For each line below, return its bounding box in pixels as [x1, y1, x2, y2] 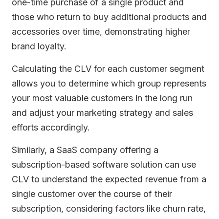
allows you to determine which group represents [12, 78, 206, 88]
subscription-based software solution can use [12, 159, 196, 170]
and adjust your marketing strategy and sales [12, 108, 193, 118]
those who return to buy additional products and [12, 12, 207, 22]
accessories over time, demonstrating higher [12, 26, 190, 37]
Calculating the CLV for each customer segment [12, 64, 204, 74]
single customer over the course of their [12, 189, 172, 199]
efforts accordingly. [12, 122, 90, 132]
